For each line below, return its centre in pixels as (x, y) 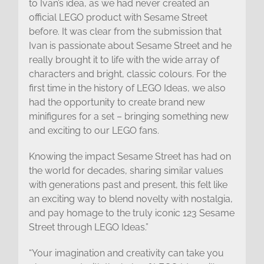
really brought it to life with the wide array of (124, 60)
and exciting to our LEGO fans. (94, 130)
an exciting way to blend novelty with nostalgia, (131, 199)
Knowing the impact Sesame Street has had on (130, 156)
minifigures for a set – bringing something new (128, 116)
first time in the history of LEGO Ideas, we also (127, 88)
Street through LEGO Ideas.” (88, 227)
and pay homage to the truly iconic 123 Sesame (131, 213)
